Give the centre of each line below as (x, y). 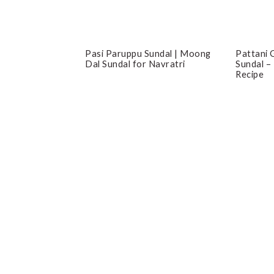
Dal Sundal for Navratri (135, 64)
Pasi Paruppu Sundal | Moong (148, 54)
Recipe (250, 74)
